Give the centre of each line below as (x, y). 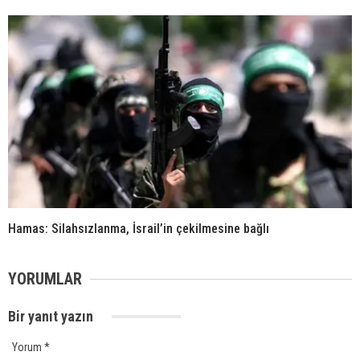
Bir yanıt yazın (52, 317)
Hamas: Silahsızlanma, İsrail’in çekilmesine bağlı (139, 229)
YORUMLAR (45, 279)
